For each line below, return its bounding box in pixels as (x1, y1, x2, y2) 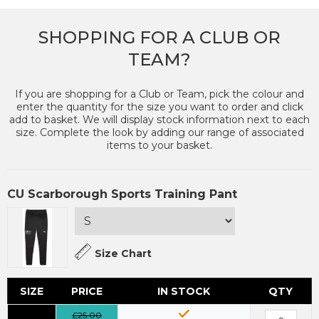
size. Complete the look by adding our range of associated (15, 126, 304, 140)
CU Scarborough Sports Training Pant (7, 187, 237, 202)
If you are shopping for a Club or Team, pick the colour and (15, 88, 304, 101)
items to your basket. (107, 139, 212, 152)
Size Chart (95, 247, 152, 261)
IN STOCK (157, 285, 210, 298)
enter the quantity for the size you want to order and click (16, 100, 303, 114)
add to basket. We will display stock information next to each (9, 113, 310, 127)
